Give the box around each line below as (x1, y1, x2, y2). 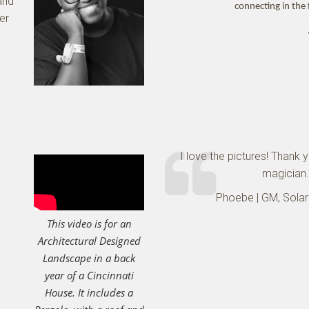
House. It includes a (45, 285, 133, 299)
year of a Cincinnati (44, 268, 134, 282)
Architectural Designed (37, 233, 141, 248)
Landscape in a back (43, 250, 135, 265)
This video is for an (46, 216, 132, 230)
